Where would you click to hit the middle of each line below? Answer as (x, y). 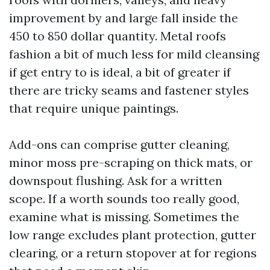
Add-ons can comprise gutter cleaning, (119, 144)
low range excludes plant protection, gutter (133, 235)
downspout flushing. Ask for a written (116, 181)
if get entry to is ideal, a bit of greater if (120, 72)
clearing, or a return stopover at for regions (133, 253)
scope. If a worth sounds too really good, (124, 199)
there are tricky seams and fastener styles (129, 90)
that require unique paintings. (94, 108)
